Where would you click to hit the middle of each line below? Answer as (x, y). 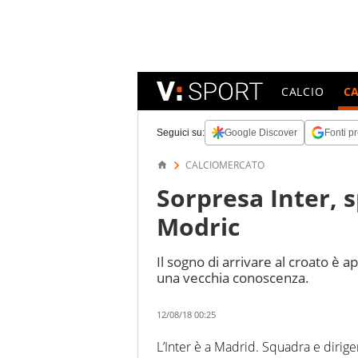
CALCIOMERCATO (225, 165)
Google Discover (261, 133)
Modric (198, 227)
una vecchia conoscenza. (233, 278)
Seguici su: (181, 133)
